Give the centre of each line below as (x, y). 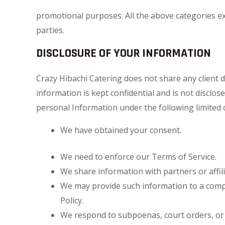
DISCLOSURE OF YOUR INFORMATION (124, 53)
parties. (50, 30)
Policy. (72, 200)
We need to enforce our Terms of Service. (138, 157)
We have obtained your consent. (121, 130)
